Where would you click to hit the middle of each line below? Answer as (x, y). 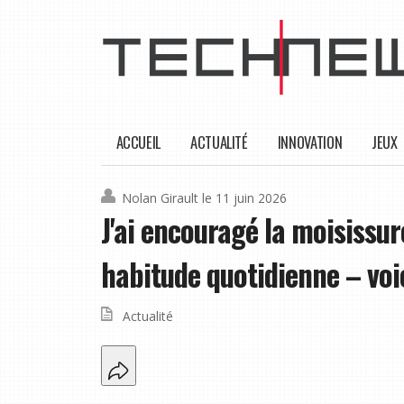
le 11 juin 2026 (244, 198)
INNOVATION (310, 142)
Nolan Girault (160, 198)
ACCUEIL (138, 142)
